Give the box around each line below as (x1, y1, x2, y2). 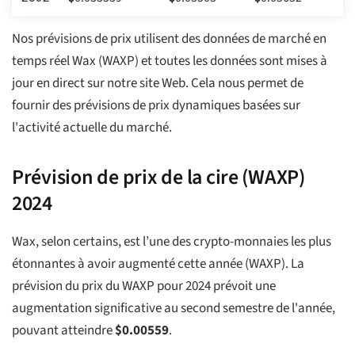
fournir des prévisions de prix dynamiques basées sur (12, 96, 300, 116)
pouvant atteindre (12, 321, 115, 341)
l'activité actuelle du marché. (12, 118, 172, 138)
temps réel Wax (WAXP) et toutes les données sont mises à (12, 52, 327, 71)
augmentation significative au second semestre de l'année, (12, 299, 335, 319)
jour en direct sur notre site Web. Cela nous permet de (12, 74, 303, 94)
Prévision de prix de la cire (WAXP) (12, 162, 305, 193)
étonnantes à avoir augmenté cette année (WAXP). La (12, 254, 304, 274)
